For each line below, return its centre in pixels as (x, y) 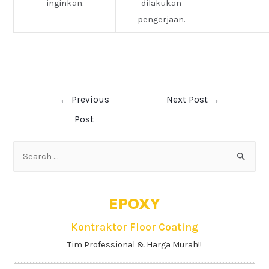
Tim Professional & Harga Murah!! (134, 245)
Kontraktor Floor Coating (134, 227)
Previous (89, 99)
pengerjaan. (162, 20)
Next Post (189, 99)
